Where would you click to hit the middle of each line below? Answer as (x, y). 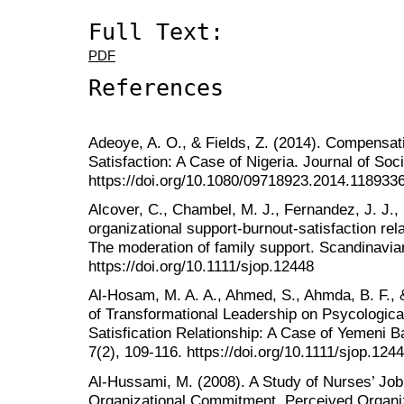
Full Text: (156, 32)
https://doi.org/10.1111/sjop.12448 (201, 266)
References (156, 87)
